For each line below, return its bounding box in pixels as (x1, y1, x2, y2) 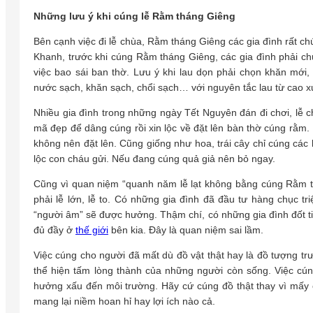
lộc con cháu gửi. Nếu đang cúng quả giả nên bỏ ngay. (34, 152, 275, 164)
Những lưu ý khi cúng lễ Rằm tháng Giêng (34, 10, 235, 22)
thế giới (75, 224, 108, 235)
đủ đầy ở (34, 224, 75, 235)
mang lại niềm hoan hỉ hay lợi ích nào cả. (34, 295, 215, 307)
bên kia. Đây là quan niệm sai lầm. (108, 224, 263, 235)
